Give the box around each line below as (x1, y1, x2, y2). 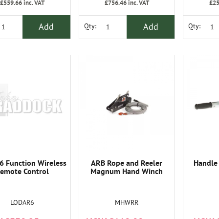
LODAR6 (10, 197, 35, 207)
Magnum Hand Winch (90, 166, 163, 176)
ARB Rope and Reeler (91, 157, 163, 168)
